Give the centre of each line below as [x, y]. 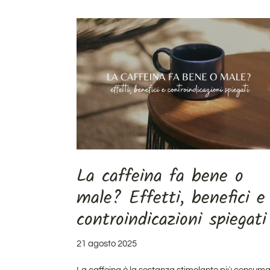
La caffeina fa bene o [160, 177]
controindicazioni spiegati [171, 220]
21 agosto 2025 [107, 244]
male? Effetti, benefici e [171, 199]
